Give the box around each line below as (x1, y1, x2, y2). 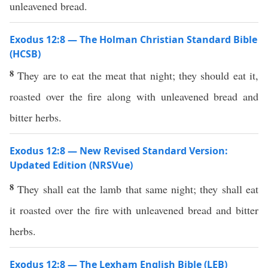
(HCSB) (10, 47, 41, 60)
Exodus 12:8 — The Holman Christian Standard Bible (10, 33, 257, 46)
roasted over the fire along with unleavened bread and (10, 89, 258, 103)
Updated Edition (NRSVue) (10, 159, 133, 172)
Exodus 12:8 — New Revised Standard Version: (10, 144, 228, 157)
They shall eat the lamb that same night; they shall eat (17, 182, 259, 196)
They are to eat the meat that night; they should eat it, (17, 68, 259, 83)
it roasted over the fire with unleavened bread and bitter (10, 203, 258, 217)
